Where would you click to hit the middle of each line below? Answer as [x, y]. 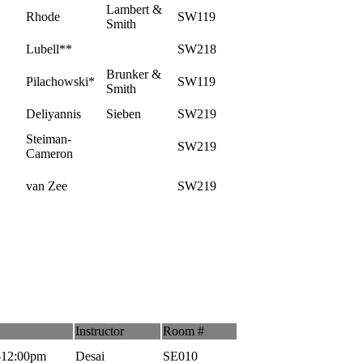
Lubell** [49, 49]
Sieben [124, 113]
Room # [184, 331]
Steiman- [49, 139]
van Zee [47, 186]
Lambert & [134, 9]
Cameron [49, 153]
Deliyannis [53, 113]
